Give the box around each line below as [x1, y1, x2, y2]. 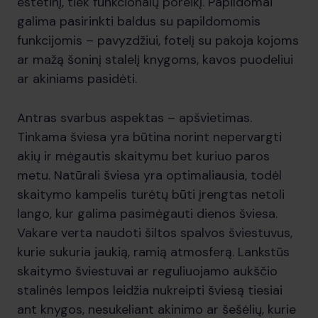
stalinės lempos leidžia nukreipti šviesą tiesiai [17, 282, 283, 299]
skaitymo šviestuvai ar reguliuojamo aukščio [17, 263, 278, 280]
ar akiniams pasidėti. [17, 70, 137, 87]
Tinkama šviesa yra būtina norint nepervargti [17, 128, 282, 146]
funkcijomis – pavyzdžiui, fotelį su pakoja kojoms [17, 32, 299, 49]
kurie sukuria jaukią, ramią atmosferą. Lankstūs [17, 243, 290, 261]
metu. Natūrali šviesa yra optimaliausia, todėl [17, 167, 282, 184]
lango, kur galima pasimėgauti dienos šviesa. [17, 205, 278, 222]
